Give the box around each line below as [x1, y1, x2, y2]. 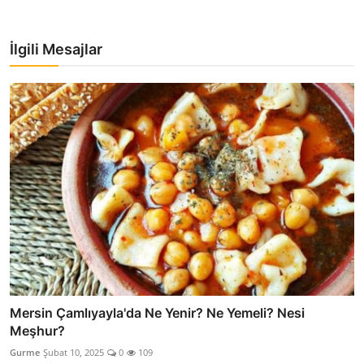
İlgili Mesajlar [10, 40, 102, 58]
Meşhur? [10, 323, 65, 340]
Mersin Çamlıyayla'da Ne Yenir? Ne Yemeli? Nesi [10, 305, 305, 322]
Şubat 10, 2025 [43, 346, 104, 359]
